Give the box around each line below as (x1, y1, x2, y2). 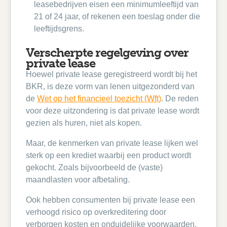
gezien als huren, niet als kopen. (26, 119, 142, 127)
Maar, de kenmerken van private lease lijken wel (26, 139, 198, 147)
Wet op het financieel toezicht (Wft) (37, 94, 161, 103)
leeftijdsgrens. (34, 24, 84, 33)
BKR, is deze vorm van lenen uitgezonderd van (26, 82, 195, 91)
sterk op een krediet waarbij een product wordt (26, 151, 191, 160)
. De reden (161, 94, 199, 103)
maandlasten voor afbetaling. (26, 175, 130, 184)
